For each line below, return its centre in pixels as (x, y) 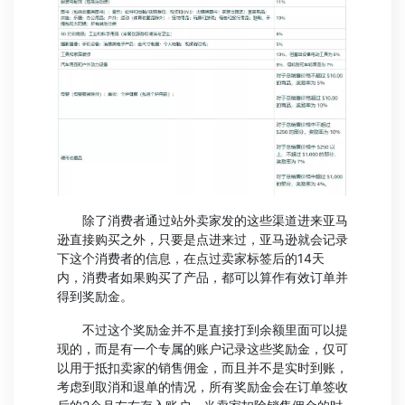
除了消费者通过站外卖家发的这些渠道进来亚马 (202, 220)
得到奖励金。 (95, 296)
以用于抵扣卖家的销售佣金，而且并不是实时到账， (202, 367)
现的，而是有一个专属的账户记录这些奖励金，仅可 (202, 348)
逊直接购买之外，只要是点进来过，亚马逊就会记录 (202, 239)
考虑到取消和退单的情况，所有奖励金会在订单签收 (202, 386)
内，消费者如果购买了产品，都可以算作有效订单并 (202, 277)
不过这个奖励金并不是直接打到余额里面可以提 (202, 329)
